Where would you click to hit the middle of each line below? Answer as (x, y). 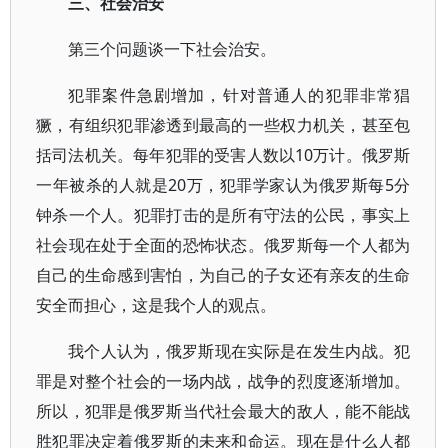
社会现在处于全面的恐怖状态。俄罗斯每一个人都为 (223, 245)
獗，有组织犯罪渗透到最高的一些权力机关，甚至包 (223, 125)
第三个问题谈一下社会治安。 (172, 49)
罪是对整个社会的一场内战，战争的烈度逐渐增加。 (223, 381)
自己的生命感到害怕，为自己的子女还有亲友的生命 (223, 275)
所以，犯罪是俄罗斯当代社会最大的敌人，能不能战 (223, 411)
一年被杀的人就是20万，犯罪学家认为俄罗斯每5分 (223, 185)
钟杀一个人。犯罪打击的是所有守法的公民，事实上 (223, 215)
